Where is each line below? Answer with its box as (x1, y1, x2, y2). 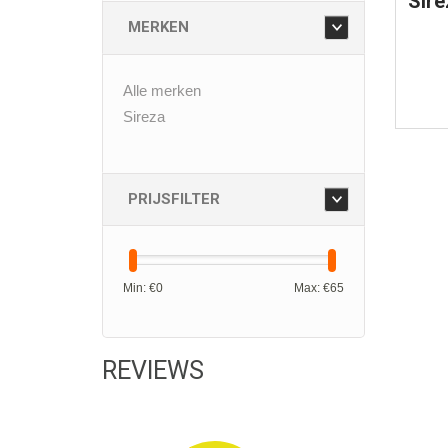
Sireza (123, 108, 165, 125)
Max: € (293, 281, 330, 295)
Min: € (123, 281, 156, 295)
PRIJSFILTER (128, 190, 220, 208)
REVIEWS (102, 356, 204, 385)
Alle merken (123, 82, 201, 99)
